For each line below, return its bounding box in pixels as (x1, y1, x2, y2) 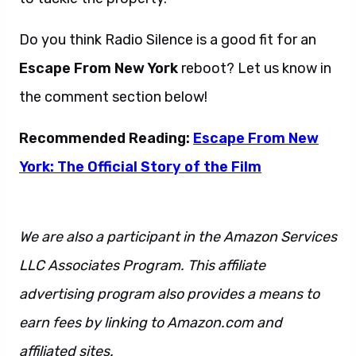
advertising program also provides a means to (19, 285, 319, 303)
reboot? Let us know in (178, 60, 331, 77)
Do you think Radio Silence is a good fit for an (19, 31, 316, 48)
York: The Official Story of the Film (19, 158, 261, 176)
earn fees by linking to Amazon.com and (19, 314, 282, 331)
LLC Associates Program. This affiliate (19, 257, 265, 274)
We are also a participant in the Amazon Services (19, 228, 337, 246)
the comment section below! (19, 88, 207, 106)
